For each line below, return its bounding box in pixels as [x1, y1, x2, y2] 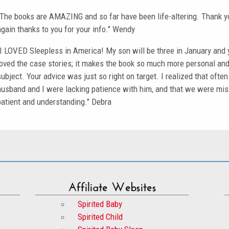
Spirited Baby [77, 198, 122, 209]
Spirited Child [77, 211, 123, 222]
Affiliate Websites [67, 175, 156, 194]
